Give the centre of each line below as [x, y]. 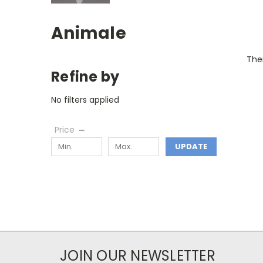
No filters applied [85, 100]
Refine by [85, 76]
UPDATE [191, 146]
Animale [89, 33]
